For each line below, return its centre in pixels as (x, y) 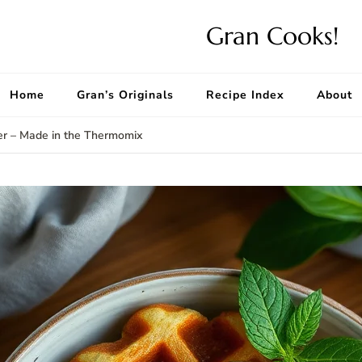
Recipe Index (245, 95)
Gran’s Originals (125, 95)
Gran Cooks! (272, 36)
